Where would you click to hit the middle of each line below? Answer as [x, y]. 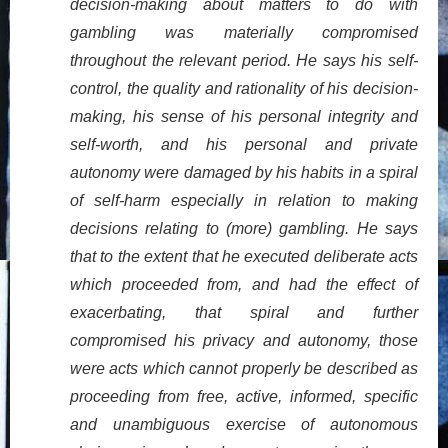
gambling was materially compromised [244, 32]
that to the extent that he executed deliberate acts [244, 256]
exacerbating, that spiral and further [244, 312]
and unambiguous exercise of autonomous [244, 424]
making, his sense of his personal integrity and [244, 116]
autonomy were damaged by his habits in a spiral [244, 172]
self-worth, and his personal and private [244, 144]
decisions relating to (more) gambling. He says [244, 228]
